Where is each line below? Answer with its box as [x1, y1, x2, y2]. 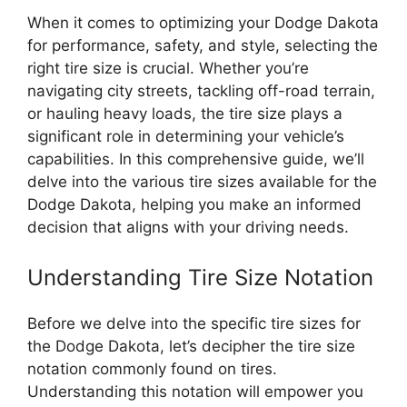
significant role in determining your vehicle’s [27, 126, 344, 145]
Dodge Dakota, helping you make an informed [27, 194, 362, 213]
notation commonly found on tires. [27, 360, 277, 378]
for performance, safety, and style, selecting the [27, 35, 378, 55]
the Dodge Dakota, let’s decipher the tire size [27, 337, 355, 355]
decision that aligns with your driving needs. [27, 217, 349, 236]
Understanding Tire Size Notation [27, 264, 373, 291]
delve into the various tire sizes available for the [27, 172, 377, 191]
